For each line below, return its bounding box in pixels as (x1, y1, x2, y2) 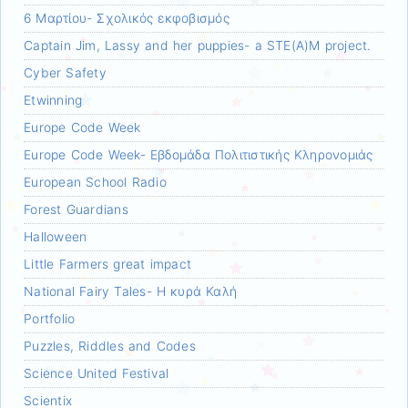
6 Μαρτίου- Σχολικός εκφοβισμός (24, 10, 229, 25)
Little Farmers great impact (24, 256, 192, 271)
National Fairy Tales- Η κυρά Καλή (24, 283, 238, 299)
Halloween (24, 229, 87, 244)
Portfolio (24, 311, 76, 326)
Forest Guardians (24, 201, 128, 217)
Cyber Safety (24, 65, 107, 80)
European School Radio (24, 174, 167, 189)
